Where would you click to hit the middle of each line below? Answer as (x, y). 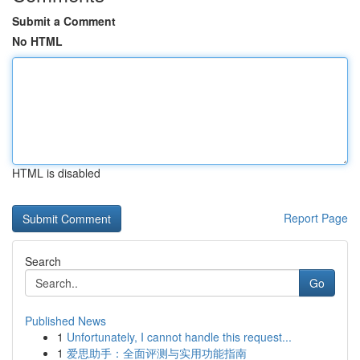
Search (43, 261)
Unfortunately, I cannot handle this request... (179, 337)
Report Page (316, 218)
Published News (65, 321)
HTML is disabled (56, 173)
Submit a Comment (64, 21)
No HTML (37, 41)
